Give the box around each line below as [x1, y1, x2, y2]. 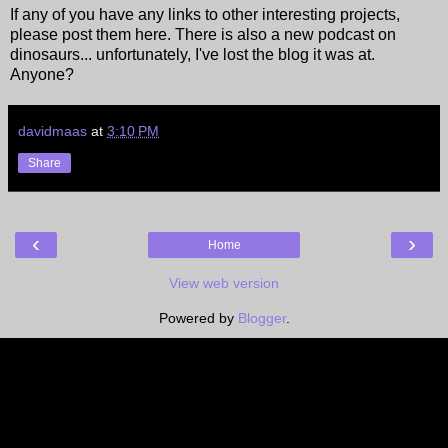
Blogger [237, 309, 286, 326]
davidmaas [18, 122, 87, 139]
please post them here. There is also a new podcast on [10, 25, 396, 43]
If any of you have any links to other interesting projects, [10, 5, 400, 23]
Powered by [158, 309, 238, 326]
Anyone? [10, 65, 74, 83]
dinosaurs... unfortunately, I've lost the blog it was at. [10, 45, 375, 63]
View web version [169, 274, 279, 291]
